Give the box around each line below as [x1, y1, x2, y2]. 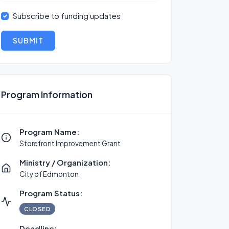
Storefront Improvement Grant [19, 139, 121, 148]
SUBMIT [13, 36, 43, 45]
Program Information [1, 88, 93, 100]
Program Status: [19, 188, 82, 198]
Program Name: [19, 127, 79, 136]
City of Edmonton [19, 170, 79, 178]
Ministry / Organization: [19, 157, 110, 167]
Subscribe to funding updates [12, 11, 121, 20]
